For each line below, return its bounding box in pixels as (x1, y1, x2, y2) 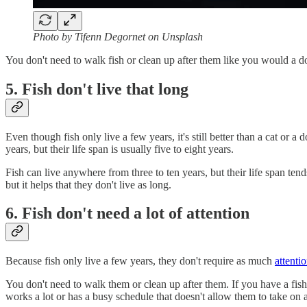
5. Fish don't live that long (5, 79, 188, 98)
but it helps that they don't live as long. (5, 178, 171, 191)
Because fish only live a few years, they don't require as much (5, 255, 275, 267)
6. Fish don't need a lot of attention (5, 204, 249, 223)
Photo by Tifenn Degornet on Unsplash (33, 30, 203, 42)
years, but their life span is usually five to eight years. (5, 143, 234, 155)
